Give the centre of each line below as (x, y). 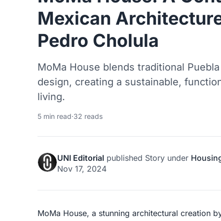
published (125, 158)
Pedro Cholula (98, 41)
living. (51, 97)
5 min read (55, 116)
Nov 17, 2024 (82, 169)
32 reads (88, 116)
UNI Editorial (81, 158)
